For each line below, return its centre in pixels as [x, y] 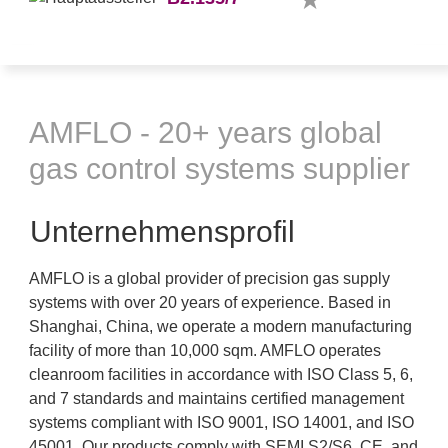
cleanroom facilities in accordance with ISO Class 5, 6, [221, 374]
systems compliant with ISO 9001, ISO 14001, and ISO [221, 422]
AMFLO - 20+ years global [205, 132]
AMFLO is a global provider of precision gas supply [209, 278]
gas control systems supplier [219, 168]
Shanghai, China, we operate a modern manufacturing [220, 326]
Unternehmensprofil [162, 231]
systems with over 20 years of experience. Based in [210, 302]
